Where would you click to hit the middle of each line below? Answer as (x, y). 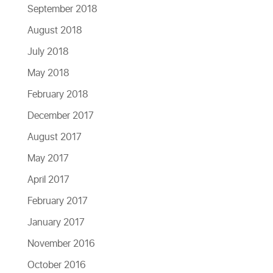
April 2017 (48, 180)
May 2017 (48, 158)
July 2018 (48, 52)
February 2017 (57, 201)
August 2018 (55, 30)
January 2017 (56, 222)
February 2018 (58, 94)
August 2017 (54, 137)
